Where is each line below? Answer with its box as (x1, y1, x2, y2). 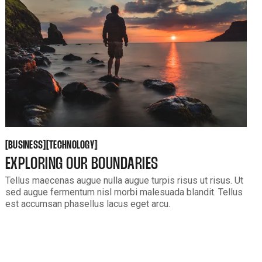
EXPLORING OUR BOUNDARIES (5, 156, 158, 173)
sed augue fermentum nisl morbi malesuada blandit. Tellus (5, 186, 243, 198)
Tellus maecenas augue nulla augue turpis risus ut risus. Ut (5, 174, 243, 186)
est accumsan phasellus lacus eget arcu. (5, 198, 170, 209)
